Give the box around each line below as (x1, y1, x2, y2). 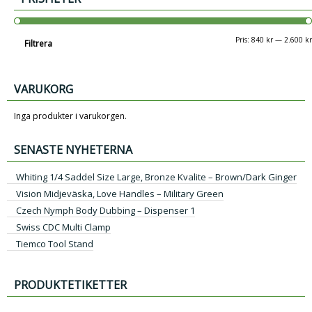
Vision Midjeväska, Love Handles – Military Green (16, 187, 224, 201)
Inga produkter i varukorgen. (14, 110, 127, 123)
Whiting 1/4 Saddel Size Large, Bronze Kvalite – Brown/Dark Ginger (16, 171, 297, 184)
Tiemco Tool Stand (16, 237, 93, 251)
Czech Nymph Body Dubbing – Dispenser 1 (16, 204, 195, 217)
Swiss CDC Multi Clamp (16, 221, 111, 234)
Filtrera (24, 38, 53, 50)
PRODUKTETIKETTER (14, 277, 127, 293)
